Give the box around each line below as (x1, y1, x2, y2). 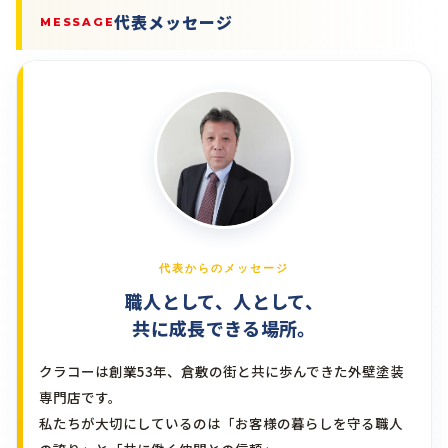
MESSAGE (40, 14, 115, 29)
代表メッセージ (114, 10, 234, 35)
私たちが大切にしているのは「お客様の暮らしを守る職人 (39, 413, 403, 434)
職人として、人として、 (125, 288, 323, 315)
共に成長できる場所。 (132, 315, 316, 342)
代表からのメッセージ (159, 261, 289, 276)
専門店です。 (39, 387, 122, 408)
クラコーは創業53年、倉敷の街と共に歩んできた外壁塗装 (39, 361, 404, 382)
